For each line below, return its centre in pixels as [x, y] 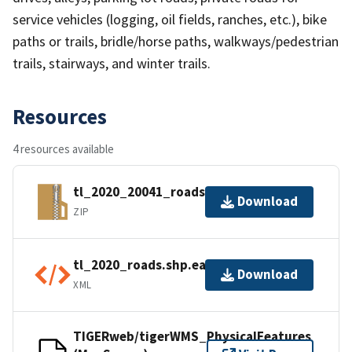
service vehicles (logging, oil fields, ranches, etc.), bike [170, 19]
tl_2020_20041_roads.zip [150, 192]
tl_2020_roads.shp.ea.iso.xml [164, 265]
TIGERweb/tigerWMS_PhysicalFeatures [192, 336]
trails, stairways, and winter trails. [112, 63]
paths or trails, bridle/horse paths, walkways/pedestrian [176, 41]
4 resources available [63, 148]
